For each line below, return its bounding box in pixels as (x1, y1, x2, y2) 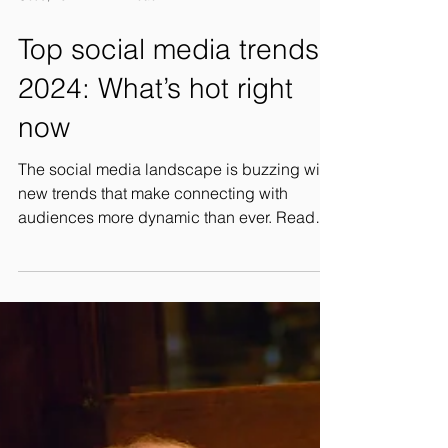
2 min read (99, 23, 157, 39)
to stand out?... (18, 267, 121, 287)
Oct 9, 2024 (18, 23, 81, 39)
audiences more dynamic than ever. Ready (18, 243, 323, 263)
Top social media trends (18, 68, 319, 102)
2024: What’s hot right (18, 107, 293, 141)
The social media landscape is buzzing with (18, 195, 333, 215)
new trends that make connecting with (18, 219, 288, 239)
